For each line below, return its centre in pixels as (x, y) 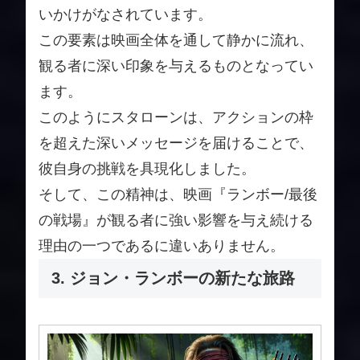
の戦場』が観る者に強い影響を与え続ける (176, 221)
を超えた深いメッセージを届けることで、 (176, 143)
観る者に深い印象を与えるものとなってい (176, 66)
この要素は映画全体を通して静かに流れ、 (176, 41)
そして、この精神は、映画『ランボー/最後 (178, 195)
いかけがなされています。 (125, 15)
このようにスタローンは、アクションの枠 (176, 118)
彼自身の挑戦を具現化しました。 (147, 169)
